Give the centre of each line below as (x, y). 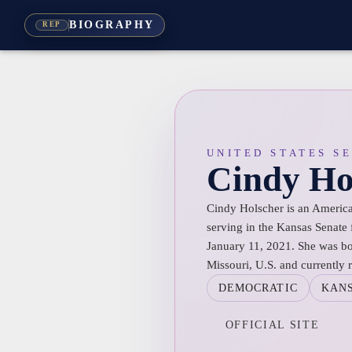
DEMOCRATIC (258, 288)
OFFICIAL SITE (272, 324)
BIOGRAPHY (112, 25)
